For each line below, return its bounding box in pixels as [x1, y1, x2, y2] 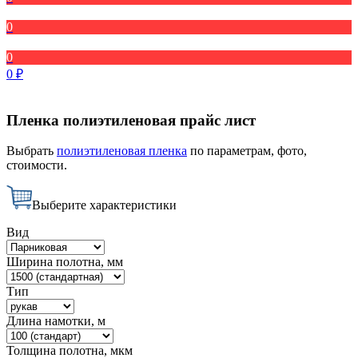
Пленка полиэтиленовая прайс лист [6, 111, 256, 129]
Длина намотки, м [6, 314, 105, 328]
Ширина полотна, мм [6, 255, 123, 269]
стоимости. [6, 158, 67, 173]
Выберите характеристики [32, 198, 177, 213]
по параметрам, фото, [187, 144, 307, 158]
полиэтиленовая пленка [57, 144, 187, 158]
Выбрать [6, 144, 57, 158]
